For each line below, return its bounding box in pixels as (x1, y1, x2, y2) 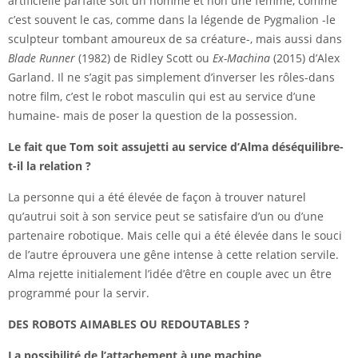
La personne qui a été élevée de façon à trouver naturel (8, 189, 306, 205)
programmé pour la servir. (8, 285, 149, 301)
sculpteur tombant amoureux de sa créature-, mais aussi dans (8, 31, 342, 47)
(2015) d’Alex (270, 50, 340, 66)
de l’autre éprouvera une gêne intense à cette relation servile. (8, 247, 339, 263)
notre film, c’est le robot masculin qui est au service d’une (8, 89, 316, 105)
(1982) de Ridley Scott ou (75, 50, 213, 66)
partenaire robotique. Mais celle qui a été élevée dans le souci (8, 228, 342, 244)
